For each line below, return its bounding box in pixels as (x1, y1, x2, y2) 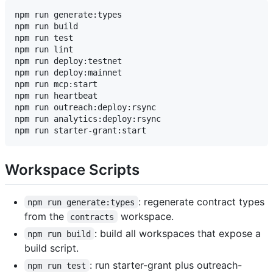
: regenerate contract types (138, 195, 268, 208)
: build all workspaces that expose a (94, 227, 264, 239)
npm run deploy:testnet (15, 56, 122, 66)
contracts (70, 211, 115, 222)
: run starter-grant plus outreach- (89, 258, 242, 271)
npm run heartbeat (15, 91, 97, 101)
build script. (24, 241, 79, 254)
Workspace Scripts (5, 161, 140, 179)
